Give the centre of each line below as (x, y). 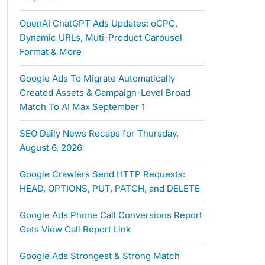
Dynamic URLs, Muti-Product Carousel (101, 38)
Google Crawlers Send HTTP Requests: (102, 174)
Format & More (50, 52)
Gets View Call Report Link (75, 230)
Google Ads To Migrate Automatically (97, 79)
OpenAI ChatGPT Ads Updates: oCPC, (98, 24)
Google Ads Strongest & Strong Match (99, 256)
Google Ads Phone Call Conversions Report (111, 215)
